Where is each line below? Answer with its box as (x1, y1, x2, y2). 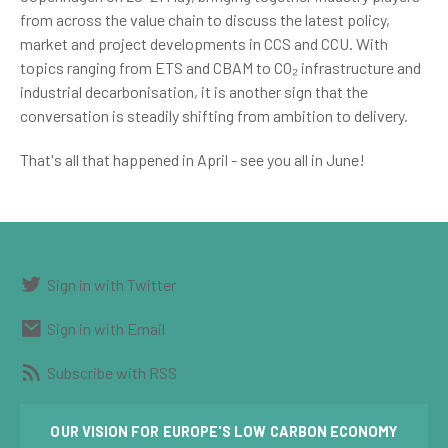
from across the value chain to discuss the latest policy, (20, 10, 390, 29)
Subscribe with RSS (47, 362, 177, 382)
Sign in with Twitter (47, 274, 176, 294)
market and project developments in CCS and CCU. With (20, 34, 388, 53)
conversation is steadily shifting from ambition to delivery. (20, 106, 408, 125)
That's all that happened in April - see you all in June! (20, 150, 365, 169)
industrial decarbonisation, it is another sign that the (20, 82, 368, 101)
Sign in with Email (47, 318, 165, 338)
